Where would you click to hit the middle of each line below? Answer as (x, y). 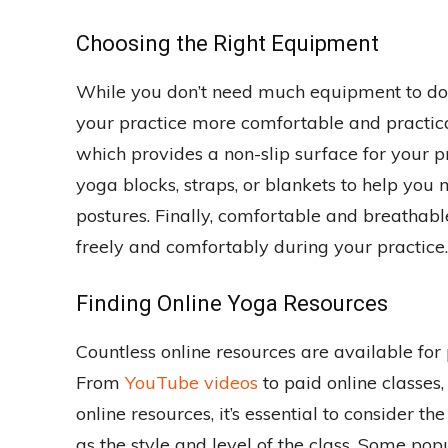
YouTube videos (191, 383)
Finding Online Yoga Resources (232, 304)
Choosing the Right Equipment (227, 44)
